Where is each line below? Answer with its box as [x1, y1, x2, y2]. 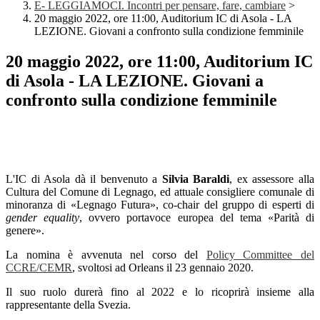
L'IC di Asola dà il [6, 173, 101, 186]
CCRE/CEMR [6, 261, 72, 274]
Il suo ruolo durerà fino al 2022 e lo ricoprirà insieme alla [6, 286, 314, 299]
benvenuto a [100, 173, 162, 186]
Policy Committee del [206, 249, 315, 261]
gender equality [6, 211, 80, 224]
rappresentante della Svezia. [6, 299, 131, 311]
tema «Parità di [239, 211, 314, 224]
